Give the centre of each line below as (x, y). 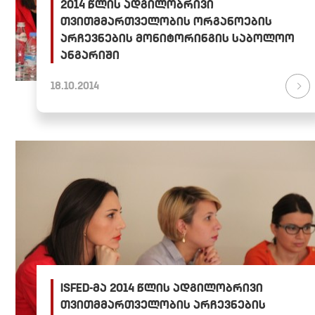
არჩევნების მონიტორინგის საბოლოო (178, 38)
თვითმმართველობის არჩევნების (163, 305)
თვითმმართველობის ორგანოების (166, 21)
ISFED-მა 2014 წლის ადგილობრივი (162, 288)
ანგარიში (90, 54)
